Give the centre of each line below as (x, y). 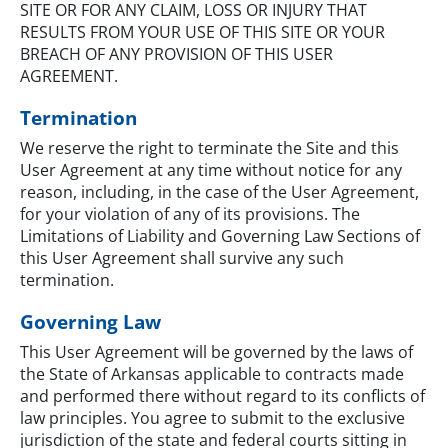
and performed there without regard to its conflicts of (222, 396)
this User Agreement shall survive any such (182, 257)
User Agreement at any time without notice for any (211, 169)
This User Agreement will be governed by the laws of (216, 352)
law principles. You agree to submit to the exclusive (212, 418)
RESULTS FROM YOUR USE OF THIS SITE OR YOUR (202, 31)
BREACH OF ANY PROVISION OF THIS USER (176, 53)
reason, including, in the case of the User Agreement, (219, 191)
